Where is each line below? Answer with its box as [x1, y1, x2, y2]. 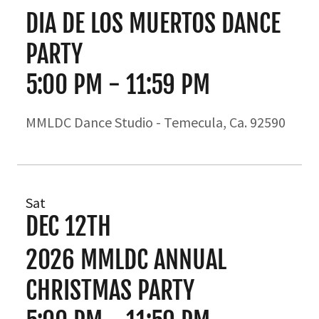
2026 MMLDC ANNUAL [26, 244, 226, 276]
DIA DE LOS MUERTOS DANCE [26, 8, 281, 39]
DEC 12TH [26, 211, 111, 242]
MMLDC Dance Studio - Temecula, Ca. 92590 [26, 113, 286, 131]
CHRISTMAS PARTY [26, 275, 194, 306]
